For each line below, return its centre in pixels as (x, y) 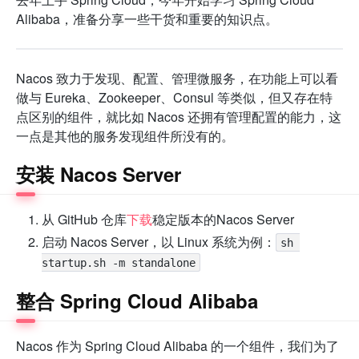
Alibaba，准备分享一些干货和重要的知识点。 (147, 18)
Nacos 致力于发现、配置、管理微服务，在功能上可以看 (177, 78)
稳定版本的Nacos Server (223, 219)
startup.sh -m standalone (119, 262)
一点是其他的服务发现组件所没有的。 (125, 135)
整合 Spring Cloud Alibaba (137, 300)
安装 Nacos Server (99, 173)
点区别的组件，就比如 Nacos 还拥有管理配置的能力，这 (179, 116)
